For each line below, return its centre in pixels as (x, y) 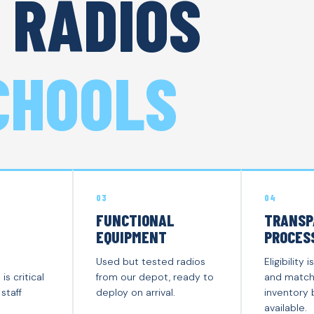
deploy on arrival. (136, 292)
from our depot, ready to (155, 277)
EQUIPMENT (131, 237)
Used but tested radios (151, 261)
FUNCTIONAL (135, 220)
